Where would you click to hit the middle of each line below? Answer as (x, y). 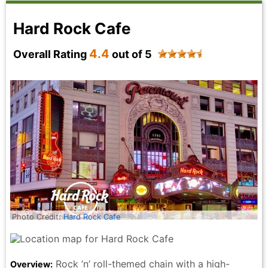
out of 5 (131, 54)
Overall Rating (51, 54)
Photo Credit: (38, 217)
